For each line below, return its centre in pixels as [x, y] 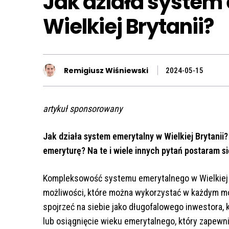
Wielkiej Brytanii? [128, 27]
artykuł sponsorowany [83, 109]
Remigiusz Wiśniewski [106, 70]
